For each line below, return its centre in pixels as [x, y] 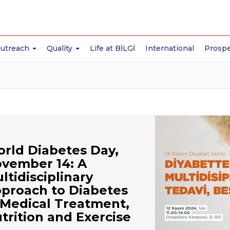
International [170, 48]
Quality [61, 48]
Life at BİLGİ [113, 48]
